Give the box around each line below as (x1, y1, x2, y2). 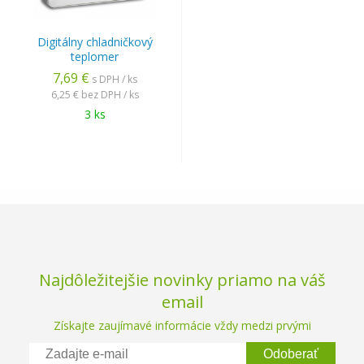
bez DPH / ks (80, 88, 139, 102)
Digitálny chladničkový (37, 34, 153, 50)
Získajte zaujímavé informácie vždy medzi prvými (53, 318, 311, 333)
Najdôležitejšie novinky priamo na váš (38, 269, 326, 291)
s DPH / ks (91, 72, 137, 86)
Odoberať (263, 347, 318, 361)
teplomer (71, 49, 119, 64)
